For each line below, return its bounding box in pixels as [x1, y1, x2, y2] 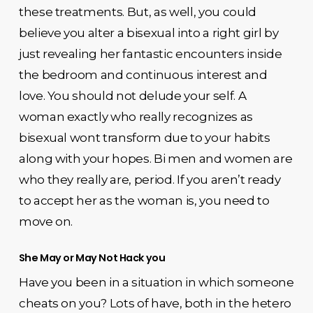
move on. [18, 214, 73, 228]
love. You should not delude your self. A [18, 88, 247, 103]
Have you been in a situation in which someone [18, 275, 294, 289]
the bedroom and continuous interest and [18, 67, 268, 82]
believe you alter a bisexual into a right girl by [18, 25, 279, 40]
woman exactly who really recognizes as [18, 109, 253, 124]
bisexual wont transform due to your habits [18, 130, 270, 145]
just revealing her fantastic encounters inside [18, 46, 282, 61]
